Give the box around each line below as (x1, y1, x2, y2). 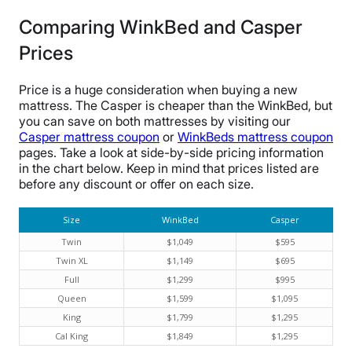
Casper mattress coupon (19, 129, 159, 145)
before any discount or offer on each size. (19, 176, 254, 192)
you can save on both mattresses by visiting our (19, 113, 291, 130)
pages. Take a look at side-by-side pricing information (19, 145, 324, 161)
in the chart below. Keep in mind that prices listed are (19, 160, 319, 177)
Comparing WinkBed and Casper (19, 16, 302, 39)
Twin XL (55, 255, 88, 267)
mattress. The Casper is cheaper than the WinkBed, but (19, 97, 332, 114)
